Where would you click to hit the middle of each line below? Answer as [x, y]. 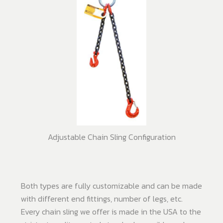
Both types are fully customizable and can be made [111, 186]
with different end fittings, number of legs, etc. [102, 199]
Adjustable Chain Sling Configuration [111, 137]
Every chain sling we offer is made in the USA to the [111, 212]
